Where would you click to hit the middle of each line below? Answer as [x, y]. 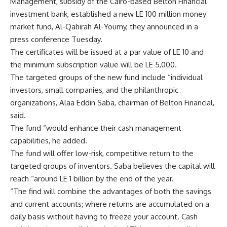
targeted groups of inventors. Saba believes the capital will [112, 166]
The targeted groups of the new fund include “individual [106, 77]
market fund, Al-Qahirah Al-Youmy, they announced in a [104, 27]
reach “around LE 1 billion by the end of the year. [92, 179]
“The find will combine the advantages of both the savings [111, 191]
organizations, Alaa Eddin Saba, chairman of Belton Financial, [112, 103]
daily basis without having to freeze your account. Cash [104, 217]
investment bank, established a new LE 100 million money [108, 14]
